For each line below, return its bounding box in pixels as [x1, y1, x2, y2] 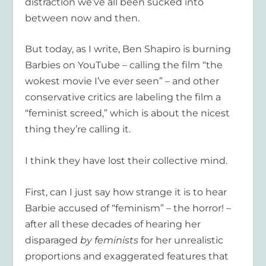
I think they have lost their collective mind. [25, 154, 228, 166]
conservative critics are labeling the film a [25, 91, 221, 103]
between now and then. [25, 12, 140, 24]
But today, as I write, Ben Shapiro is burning [25, 43, 232, 55]
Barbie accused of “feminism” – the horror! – [25, 202, 232, 214]
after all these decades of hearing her [25, 218, 201, 230]
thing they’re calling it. [25, 123, 131, 135]
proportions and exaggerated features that [25, 250, 229, 262]
